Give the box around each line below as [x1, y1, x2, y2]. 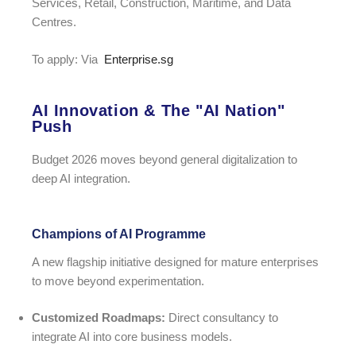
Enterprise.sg [101, 52, 173, 66]
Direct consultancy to [165, 311, 278, 325]
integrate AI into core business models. [32, 330, 232, 344]
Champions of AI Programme [32, 226, 206, 241]
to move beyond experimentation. [32, 273, 204, 288]
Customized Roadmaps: [32, 311, 165, 325]
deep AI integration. [32, 172, 130, 186]
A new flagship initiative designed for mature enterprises [32, 254, 319, 269]
